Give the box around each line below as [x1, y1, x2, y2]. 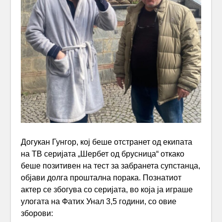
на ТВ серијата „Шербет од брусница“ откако [21, 150, 185, 159]
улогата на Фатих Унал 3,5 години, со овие [21, 197, 177, 206]
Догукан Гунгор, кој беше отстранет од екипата [21, 138, 193, 147]
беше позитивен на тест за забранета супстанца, [21, 162, 201, 170]
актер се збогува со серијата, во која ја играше [21, 185, 193, 194]
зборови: [21, 209, 54, 218]
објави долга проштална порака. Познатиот [21, 173, 182, 182]
